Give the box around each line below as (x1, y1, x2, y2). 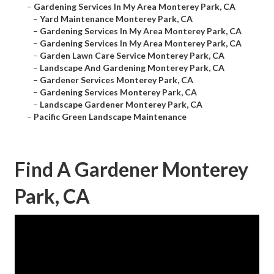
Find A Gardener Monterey (15, 157, 248, 182)
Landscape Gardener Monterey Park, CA (40, 99, 202, 110)
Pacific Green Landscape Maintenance (34, 111, 187, 122)
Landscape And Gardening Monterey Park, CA (40, 62, 224, 73)
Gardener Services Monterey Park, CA (40, 75, 193, 86)
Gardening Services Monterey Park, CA (40, 87, 197, 98)
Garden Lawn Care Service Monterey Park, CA (40, 50, 224, 61)
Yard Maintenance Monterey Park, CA (40, 13, 193, 24)
